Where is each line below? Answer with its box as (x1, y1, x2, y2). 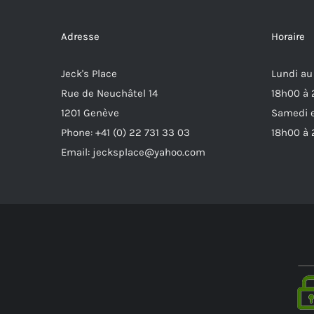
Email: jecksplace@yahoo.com (61, 146, 205, 159)
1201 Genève (61, 107, 119, 120)
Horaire (271, 30, 305, 43)
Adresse (61, 30, 100, 43)
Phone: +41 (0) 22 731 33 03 (61, 126, 190, 139)
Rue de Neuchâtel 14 (61, 87, 158, 100)
